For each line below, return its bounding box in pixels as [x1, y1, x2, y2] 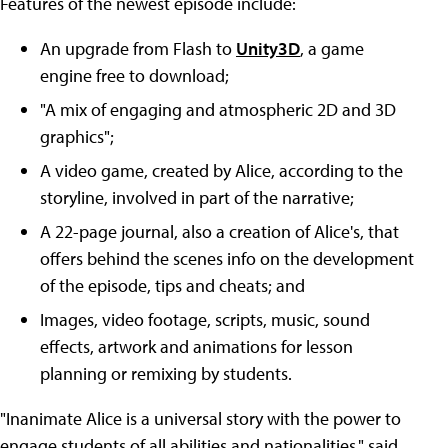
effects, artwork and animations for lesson [40, 335, 353, 358]
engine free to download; [40, 64, 229, 87]
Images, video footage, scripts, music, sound [40, 308, 370, 331]
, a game [300, 37, 364, 60]
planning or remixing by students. [40, 362, 292, 385]
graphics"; [40, 125, 114, 148]
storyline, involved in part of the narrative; [40, 186, 354, 209]
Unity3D [236, 37, 300, 60]
